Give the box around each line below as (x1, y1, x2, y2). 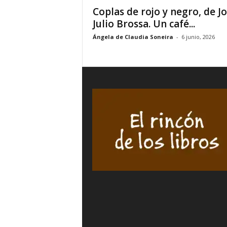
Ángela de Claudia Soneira (92, 33, 173, 41)
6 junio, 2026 (181, 33, 215, 41)
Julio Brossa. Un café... (92, 17, 195, 30)
